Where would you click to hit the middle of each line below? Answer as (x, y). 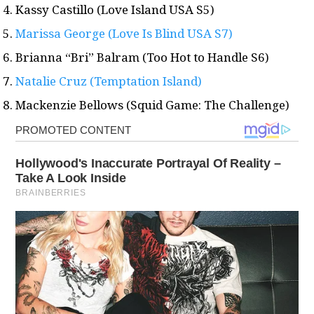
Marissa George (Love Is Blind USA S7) (124, 34)
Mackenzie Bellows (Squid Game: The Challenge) (153, 105)
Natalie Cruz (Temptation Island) (109, 81)
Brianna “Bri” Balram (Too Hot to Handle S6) (143, 57)
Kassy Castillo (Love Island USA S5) (115, 10)
